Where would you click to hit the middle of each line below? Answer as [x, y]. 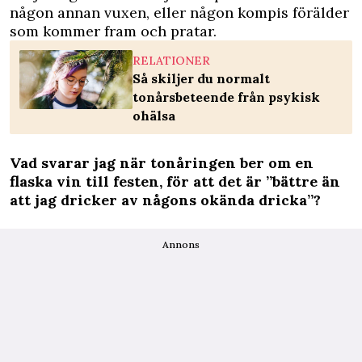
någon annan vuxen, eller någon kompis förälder [179, 12]
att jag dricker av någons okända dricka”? [165, 200]
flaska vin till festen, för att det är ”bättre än [175, 181]
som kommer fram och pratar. [113, 31]
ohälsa [154, 115]
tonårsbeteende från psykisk [226, 97]
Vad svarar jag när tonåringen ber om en [162, 162]
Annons [181, 244]
